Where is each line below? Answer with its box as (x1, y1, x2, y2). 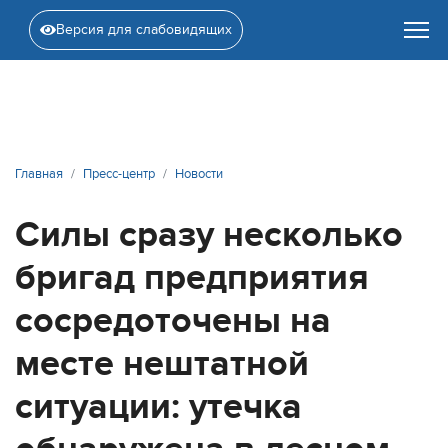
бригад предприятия (15, 256, 369, 300)
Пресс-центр (83, 166, 155, 182)
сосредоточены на (15, 299, 331, 343)
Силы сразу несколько (15, 213, 403, 257)
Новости (175, 166, 223, 182)
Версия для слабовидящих (55, 21, 232, 38)
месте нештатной (15, 342, 309, 386)
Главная (15, 166, 63, 182)
